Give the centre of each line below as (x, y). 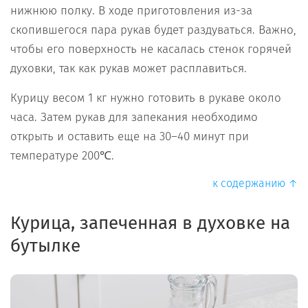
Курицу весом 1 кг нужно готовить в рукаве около (146, 98)
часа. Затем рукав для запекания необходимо (134, 118)
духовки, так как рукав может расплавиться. (129, 69)
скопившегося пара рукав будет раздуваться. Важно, (153, 30)
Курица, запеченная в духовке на (150, 223)
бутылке (45, 246)
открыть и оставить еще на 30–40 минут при (130, 137)
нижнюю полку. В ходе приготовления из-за (131, 11)
